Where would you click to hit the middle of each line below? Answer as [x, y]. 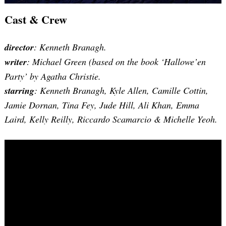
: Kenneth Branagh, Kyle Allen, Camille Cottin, [121, 91]
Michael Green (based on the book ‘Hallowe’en [119, 62]
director [19, 47]
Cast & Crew [36, 20]
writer [16, 62]
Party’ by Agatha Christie [51, 76]
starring [19, 91]
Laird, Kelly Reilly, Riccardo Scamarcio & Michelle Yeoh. [111, 119]
